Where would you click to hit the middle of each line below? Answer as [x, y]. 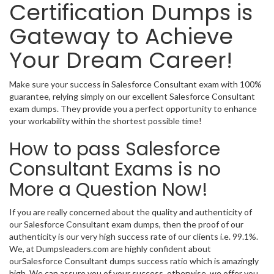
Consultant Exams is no [115, 169]
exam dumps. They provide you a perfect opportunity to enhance [133, 109]
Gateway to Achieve [121, 36]
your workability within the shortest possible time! [106, 121]
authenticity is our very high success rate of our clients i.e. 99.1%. [134, 236]
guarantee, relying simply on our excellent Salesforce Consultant [132, 96]
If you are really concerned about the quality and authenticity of [131, 212]
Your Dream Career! [121, 60]
